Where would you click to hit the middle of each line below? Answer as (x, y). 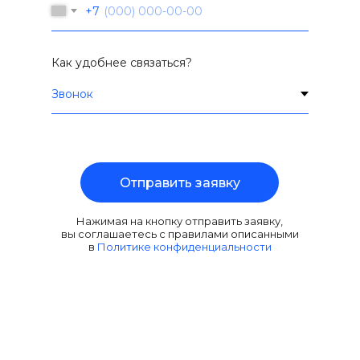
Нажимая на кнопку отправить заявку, (180, 221)
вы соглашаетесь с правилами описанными (180, 234)
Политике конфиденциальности (184, 247)
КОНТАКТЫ (95, 340)
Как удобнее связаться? (121, 63)
